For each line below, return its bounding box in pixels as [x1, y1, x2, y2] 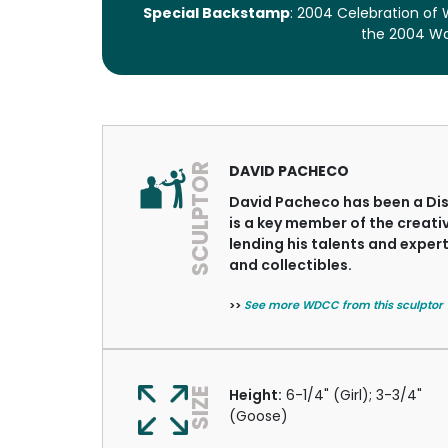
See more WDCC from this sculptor [244, 296, 443, 313]
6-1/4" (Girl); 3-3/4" [282, 384, 422, 405]
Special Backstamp [143, 2, 290, 23]
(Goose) [229, 405, 288, 426]
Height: [229, 384, 282, 405]
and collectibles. [229, 254, 352, 275]
